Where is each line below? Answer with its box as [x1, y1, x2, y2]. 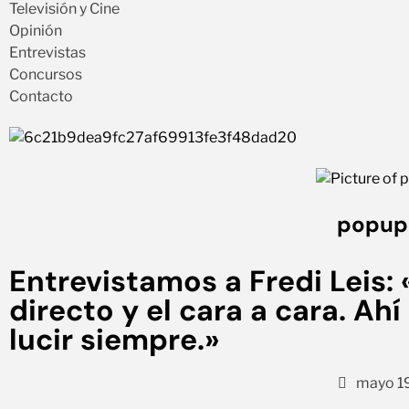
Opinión [9, 22, 62, 39]
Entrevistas [9, 44, 86, 61]
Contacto [9, 88, 73, 105]
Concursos [9, 66, 82, 83]
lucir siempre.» [9, 320, 219, 360]
